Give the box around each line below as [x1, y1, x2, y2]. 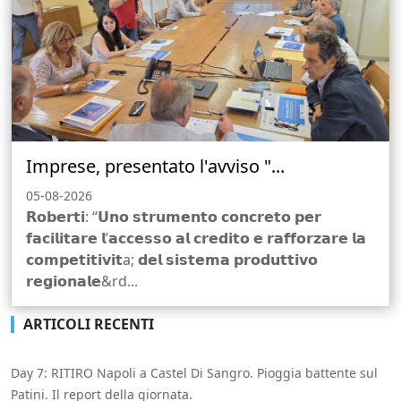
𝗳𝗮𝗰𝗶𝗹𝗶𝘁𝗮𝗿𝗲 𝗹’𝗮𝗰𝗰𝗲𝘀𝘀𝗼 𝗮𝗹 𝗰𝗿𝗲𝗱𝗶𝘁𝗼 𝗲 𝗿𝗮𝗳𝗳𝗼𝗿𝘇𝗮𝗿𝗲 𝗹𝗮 [26, 227, 366, 248]
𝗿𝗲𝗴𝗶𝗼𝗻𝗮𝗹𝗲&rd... [26, 270, 138, 291]
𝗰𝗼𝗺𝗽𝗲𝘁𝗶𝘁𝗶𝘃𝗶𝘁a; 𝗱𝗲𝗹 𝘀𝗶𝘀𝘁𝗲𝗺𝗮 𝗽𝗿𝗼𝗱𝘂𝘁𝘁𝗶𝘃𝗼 [26, 249, 318, 269]
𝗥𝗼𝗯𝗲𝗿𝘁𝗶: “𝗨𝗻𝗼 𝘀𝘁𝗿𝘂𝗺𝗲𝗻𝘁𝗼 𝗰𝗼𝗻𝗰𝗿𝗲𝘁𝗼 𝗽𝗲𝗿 [26, 206, 321, 226]
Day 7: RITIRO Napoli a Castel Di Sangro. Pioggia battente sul [11, 363, 378, 381]
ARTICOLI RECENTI [23, 313, 154, 334]
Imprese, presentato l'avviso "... [26, 153, 285, 178]
